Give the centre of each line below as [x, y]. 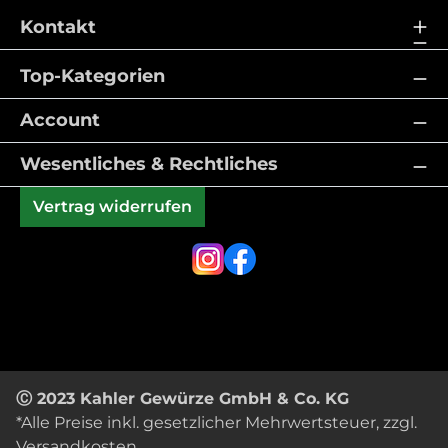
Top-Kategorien [92, 76]
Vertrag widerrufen [112, 206]
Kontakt [58, 27]
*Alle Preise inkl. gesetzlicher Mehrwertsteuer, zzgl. [216, 422]
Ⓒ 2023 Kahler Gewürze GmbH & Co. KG [182, 398]
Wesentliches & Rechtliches [149, 164]
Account [60, 120]
